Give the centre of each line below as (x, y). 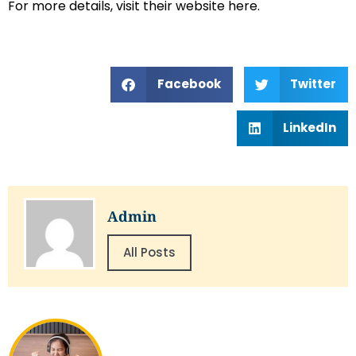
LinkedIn (310, 128)
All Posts (149, 252)
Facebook (189, 84)
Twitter (313, 84)
